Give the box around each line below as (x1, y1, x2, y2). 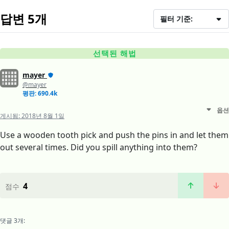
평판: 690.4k (22, 89, 57, 98)
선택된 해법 (93, 48, 136, 59)
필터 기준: (160, 14, 193, 24)
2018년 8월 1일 (21, 111, 64, 121)
